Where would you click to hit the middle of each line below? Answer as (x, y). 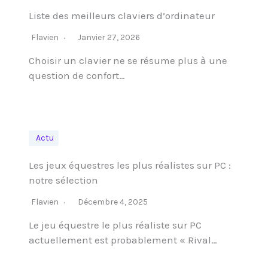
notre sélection (63, 180)
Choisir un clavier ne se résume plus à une (128, 60)
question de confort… (77, 75)
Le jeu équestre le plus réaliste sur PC (115, 225)
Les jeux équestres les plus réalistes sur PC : (130, 165)
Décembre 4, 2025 (113, 202)
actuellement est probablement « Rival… (123, 240)
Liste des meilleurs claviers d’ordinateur (122, 16)
